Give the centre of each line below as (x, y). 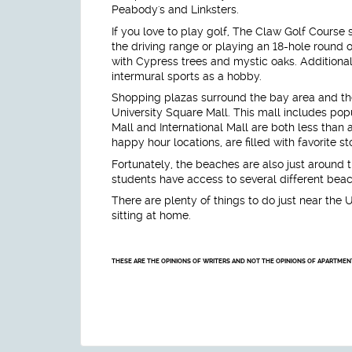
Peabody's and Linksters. (175, 9)
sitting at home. (151, 215)
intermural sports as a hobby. (187, 76)
